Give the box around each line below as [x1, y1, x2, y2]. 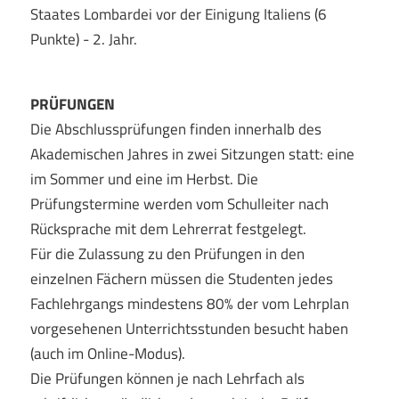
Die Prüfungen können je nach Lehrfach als [29, 366, 305, 390]
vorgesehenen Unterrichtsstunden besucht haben [29, 316, 348, 340]
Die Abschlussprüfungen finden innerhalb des [29, 117, 322, 141]
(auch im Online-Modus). [29, 341, 185, 365]
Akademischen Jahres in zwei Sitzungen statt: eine [29, 142, 354, 166]
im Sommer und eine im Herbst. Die [29, 167, 258, 191]
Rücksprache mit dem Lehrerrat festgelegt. [29, 216, 306, 240]
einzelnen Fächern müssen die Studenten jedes [29, 266, 333, 290]
